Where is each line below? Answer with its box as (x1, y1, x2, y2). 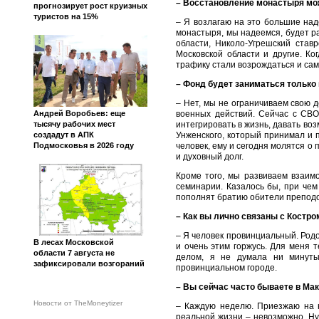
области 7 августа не (33, 248, 115, 257)
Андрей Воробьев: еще (33, 108, 125, 117)
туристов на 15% (33, 11, 98, 21)
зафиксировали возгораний (33, 258, 145, 268)
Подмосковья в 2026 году (33, 140, 134, 150)
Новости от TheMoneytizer (33, 298, 122, 307)
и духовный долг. (176, 152, 244, 162)
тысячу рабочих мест (33, 119, 115, 128)
